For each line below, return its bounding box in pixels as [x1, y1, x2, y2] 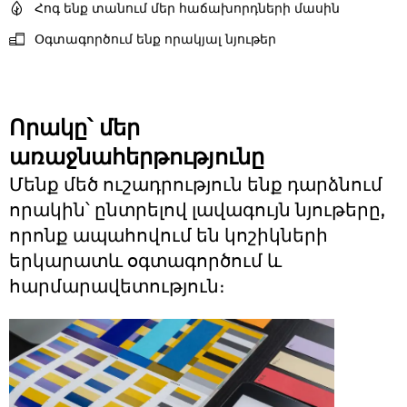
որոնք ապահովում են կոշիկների [9, 223, 328, 246]
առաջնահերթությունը [9, 143, 264, 170]
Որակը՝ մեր [9, 114, 140, 141]
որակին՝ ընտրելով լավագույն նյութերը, [9, 198, 385, 221]
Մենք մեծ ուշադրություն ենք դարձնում [9, 173, 382, 195]
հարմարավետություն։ [9, 274, 225, 297]
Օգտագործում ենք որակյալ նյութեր [34, 30, 276, 47]
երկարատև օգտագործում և [9, 249, 282, 272]
